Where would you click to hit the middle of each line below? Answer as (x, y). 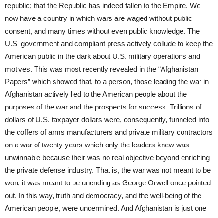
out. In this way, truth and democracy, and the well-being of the (103, 195)
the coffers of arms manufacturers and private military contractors (109, 132)
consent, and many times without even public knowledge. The (102, 31)
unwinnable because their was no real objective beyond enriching (107, 157)
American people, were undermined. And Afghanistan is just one (106, 208)
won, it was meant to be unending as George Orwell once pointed (108, 182)
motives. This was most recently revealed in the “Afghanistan (101, 69)
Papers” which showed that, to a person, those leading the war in (107, 81)
